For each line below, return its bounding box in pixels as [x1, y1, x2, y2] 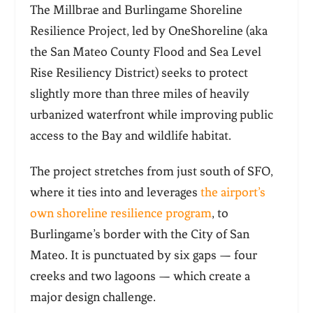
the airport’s [200, 184, 265, 201]
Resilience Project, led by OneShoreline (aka [29, 23, 268, 39]
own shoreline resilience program [29, 205, 212, 221]
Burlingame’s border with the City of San [29, 226, 249, 242]
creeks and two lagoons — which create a [29, 268, 250, 284]
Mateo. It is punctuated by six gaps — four [29, 247, 257, 263]
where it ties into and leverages [29, 184, 201, 201]
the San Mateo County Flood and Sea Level [29, 44, 261, 60]
